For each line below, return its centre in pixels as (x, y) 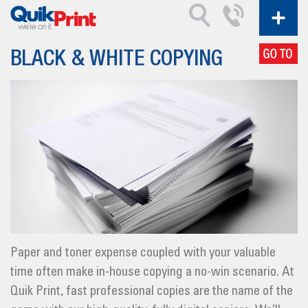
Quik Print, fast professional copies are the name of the (152, 291)
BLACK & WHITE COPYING (117, 60)
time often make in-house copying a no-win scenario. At (152, 272)
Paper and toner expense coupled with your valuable (143, 253)
